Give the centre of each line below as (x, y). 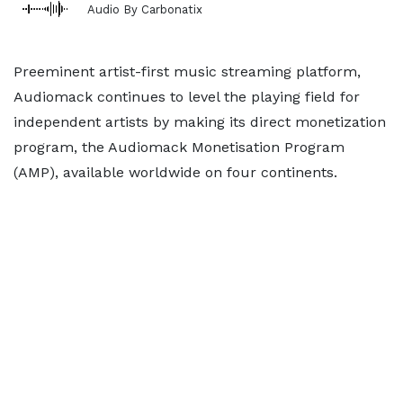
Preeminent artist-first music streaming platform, (187, 72)
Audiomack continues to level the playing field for (187, 97)
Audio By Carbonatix (145, 9)
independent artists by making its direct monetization (200, 122)
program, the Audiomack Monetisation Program (179, 147)
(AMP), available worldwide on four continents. (175, 172)
